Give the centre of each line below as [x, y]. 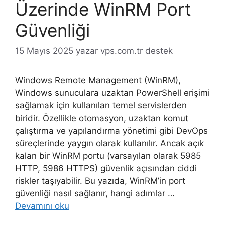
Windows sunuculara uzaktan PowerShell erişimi [113, 93]
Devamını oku [42, 206]
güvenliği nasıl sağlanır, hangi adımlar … [95, 194]
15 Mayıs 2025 [44, 51]
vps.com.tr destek [137, 51]
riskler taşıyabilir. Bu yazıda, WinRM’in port [100, 181]
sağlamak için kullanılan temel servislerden [101, 106]
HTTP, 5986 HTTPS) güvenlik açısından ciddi [106, 168]
